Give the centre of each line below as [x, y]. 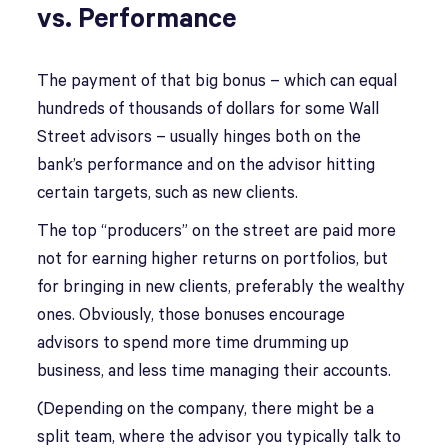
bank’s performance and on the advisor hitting [206, 165]
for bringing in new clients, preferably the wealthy [221, 287]
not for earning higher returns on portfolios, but [213, 259]
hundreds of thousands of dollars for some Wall [208, 109]
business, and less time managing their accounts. [214, 371]
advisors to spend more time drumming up [193, 343]
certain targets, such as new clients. [168, 193]
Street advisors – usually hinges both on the [199, 137]
